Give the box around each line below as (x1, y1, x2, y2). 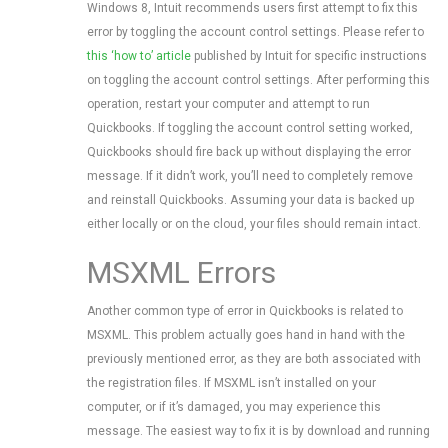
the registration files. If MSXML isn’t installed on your (87, 376, 376, 390)
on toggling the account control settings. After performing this (87, 73, 430, 87)
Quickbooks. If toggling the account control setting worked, (87, 121, 413, 135)
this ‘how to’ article (87, 49, 191, 63)
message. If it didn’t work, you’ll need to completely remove (87, 169, 413, 183)
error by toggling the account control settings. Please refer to (87, 25, 424, 39)
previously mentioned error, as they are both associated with (87, 352, 421, 366)
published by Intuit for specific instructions (191, 49, 427, 63)
